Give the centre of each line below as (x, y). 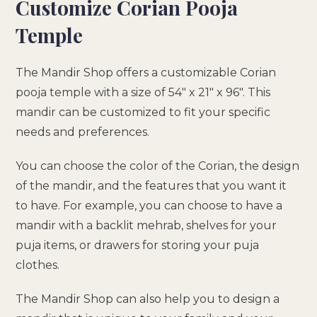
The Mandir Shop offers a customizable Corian (146, 72)
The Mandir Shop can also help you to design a (148, 299)
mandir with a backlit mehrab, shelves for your (146, 225)
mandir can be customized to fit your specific (143, 112)
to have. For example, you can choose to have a (149, 205)
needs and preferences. (83, 132)
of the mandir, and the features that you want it (151, 185)
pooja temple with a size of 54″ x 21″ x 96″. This (143, 92)
